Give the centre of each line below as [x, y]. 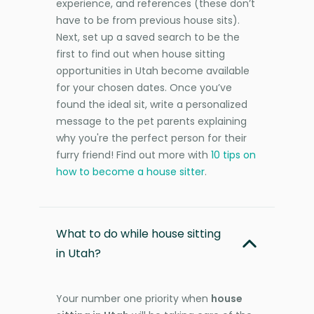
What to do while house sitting [138, 233]
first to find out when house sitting [141, 54]
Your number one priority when [134, 298]
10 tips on [233, 155]
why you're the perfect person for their [151, 138]
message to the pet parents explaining [151, 121]
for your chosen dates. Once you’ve [144, 87]
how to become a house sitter [130, 171]
